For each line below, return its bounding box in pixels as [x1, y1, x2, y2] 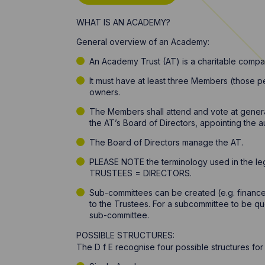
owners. [89, 87, 121, 97]
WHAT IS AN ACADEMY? [76, 17, 173, 27]
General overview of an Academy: [76, 37, 212, 47]
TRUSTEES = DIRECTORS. [89, 168, 192, 178]
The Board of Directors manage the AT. [89, 137, 246, 147]
